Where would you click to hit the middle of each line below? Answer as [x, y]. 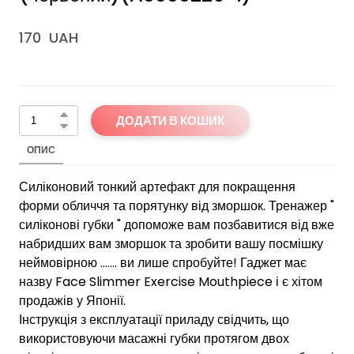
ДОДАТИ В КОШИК [170, 120]
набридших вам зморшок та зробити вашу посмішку [171, 243]
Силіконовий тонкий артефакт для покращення [157, 186]
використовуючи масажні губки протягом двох [154, 338]
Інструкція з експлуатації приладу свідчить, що [154, 319]
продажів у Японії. [72, 300]
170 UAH [49, 37]
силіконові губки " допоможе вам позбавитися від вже [177, 224]
